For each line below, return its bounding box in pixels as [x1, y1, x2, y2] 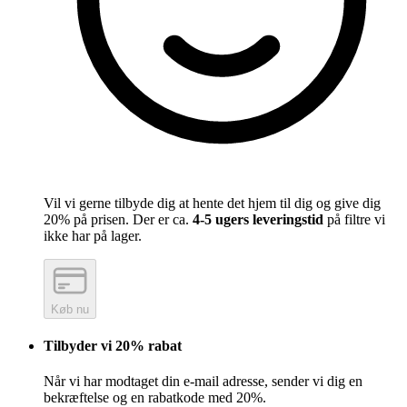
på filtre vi [323, 211, 385, 227]
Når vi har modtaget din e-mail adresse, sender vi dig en [44, 373, 362, 390]
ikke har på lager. [44, 227, 142, 243]
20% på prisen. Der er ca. [44, 211, 193, 227]
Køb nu [51, 302, 89, 316]
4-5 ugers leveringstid [193, 211, 323, 227]
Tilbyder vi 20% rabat [44, 337, 182, 353]
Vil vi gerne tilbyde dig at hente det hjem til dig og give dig [44, 194, 381, 211]
